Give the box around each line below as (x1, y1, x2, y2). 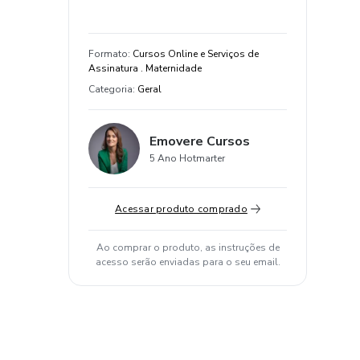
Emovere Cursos (149, 133, 250, 150)
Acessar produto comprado (115, 202, 247, 215)
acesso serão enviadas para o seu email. (95, 256, 280, 268)
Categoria (88, 83, 133, 96)
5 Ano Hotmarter (149, 152, 225, 165)
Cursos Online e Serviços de (133, 47, 259, 60)
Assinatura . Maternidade (88, 62, 202, 75)
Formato (88, 47, 128, 60)
